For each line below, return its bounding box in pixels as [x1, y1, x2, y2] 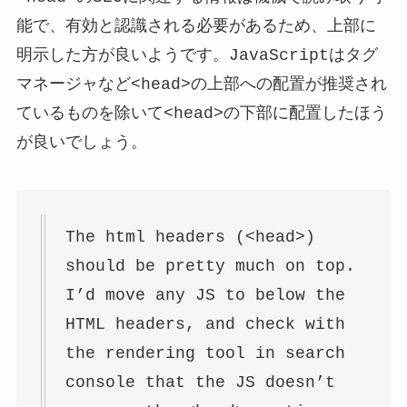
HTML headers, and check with [65, 314, 345, 333]
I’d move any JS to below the [65, 285, 345, 304]
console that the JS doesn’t [65, 372, 335, 392]
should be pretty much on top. [65, 256, 355, 275]
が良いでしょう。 [15, 133, 147, 152]
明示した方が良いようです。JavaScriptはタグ [15, 45, 378, 65]
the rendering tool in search [65, 343, 345, 362]
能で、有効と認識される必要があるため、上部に [15, 16, 376, 35]
